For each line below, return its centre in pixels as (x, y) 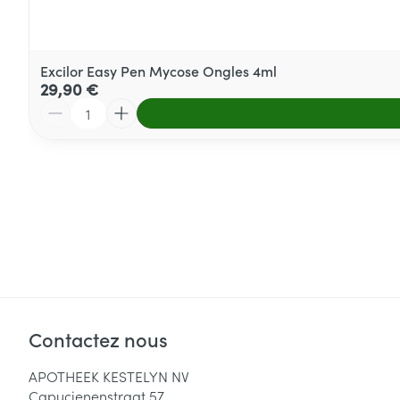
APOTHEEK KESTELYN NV (109, 375)
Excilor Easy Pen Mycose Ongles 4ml (158, 70)
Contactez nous (98, 338)
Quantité (68, 106)
